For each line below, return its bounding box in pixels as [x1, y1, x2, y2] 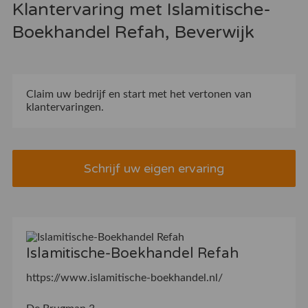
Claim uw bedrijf [25, 88, 106, 100]
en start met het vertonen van [105, 88, 252, 100]
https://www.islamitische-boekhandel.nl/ [25, 272, 223, 284]
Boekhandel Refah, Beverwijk [12, 21, 254, 43]
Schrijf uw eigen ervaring [84, 160, 224, 176]
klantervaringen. [25, 101, 104, 113]
